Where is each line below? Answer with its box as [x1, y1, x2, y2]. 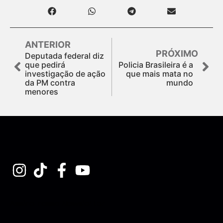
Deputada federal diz [25, 50, 104, 61]
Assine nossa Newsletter [10, 197, 105, 209]
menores [25, 86, 58, 97]
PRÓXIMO [156, 48, 198, 59]
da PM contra [25, 77, 75, 88]
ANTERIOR [25, 39, 71, 50]
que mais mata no [126, 68, 193, 79]
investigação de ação [25, 68, 106, 79]
